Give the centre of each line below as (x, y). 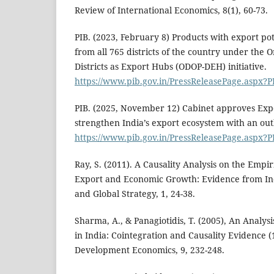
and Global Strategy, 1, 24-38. (135, 194)
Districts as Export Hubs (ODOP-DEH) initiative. (171, 67)
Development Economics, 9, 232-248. (150, 250)
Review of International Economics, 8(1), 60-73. (171, 10)
